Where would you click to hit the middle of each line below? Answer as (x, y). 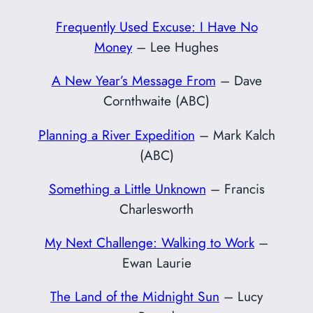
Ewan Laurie (156, 262)
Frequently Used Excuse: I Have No (156, 27)
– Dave (239, 81)
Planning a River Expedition (116, 134)
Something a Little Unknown (127, 188)
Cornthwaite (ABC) (156, 101)
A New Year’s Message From (133, 81)
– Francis (235, 188)
